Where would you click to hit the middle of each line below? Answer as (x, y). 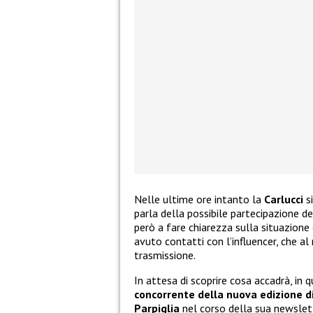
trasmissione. (165, 255)
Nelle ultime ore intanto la (199, 199)
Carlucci (284, 199)
